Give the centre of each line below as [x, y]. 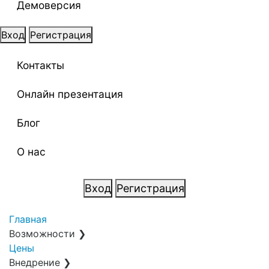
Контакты [41, 65]
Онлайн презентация [70, 94]
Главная [28, 219]
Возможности [42, 234]
